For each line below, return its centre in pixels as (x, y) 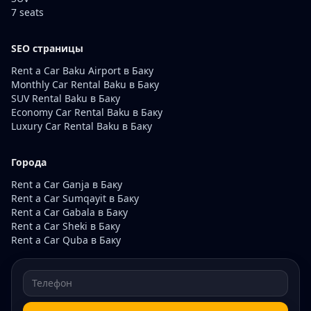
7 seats (27, 12)
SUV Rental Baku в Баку (66, 98)
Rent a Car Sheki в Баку (66, 226)
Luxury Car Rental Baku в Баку (82, 126)
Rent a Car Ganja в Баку (67, 184)
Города (29, 162)
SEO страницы (47, 48)
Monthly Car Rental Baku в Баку (85, 84)
